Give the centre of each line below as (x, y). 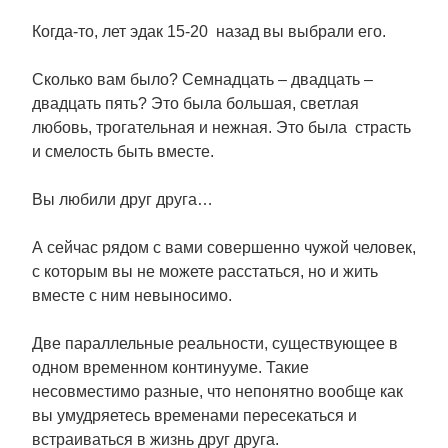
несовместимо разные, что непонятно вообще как (219, 391)
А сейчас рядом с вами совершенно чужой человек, (224, 247)
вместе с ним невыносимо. (132, 295)
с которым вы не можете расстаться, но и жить (205, 271)
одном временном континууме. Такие (170, 367)
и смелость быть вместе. (123, 151)
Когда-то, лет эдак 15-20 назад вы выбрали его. (209, 31)
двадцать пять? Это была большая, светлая (195, 103)
